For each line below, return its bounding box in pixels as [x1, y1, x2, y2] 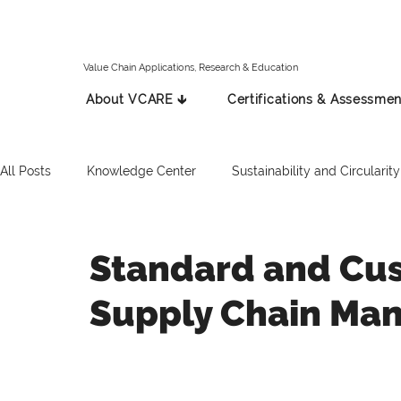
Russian [307, 235, 352, 250]
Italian [118, 235, 153, 250]
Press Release [189, 235, 271, 250]
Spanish [36, 235, 82, 250]
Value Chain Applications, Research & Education [83, 62, 298, 73]
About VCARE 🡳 [86, 92, 188, 107]
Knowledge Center [87, 163, 196, 178]
